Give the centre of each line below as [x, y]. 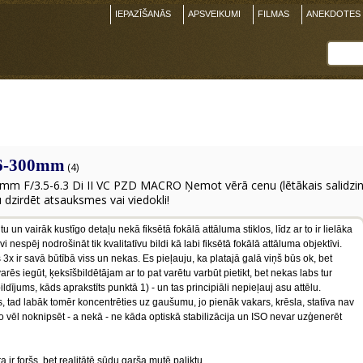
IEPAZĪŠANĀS [143, 14]
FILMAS [273, 14]
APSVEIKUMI [214, 14]
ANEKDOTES [333, 14]
